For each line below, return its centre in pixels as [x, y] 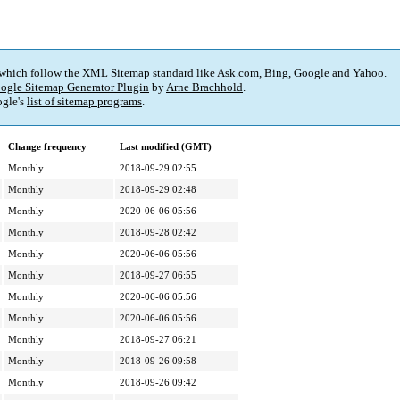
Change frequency [47, 147]
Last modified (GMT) [166, 147]
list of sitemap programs [84, 102]
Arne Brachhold [204, 87]
